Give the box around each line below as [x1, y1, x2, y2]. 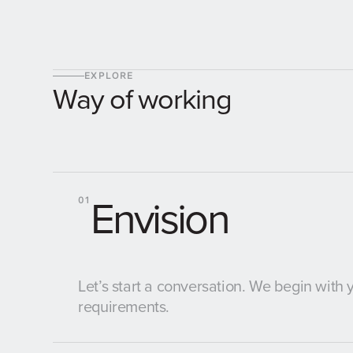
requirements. [78, 294, 169, 318]
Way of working [53, 78, 232, 119]
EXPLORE [84, 69, 134, 82]
